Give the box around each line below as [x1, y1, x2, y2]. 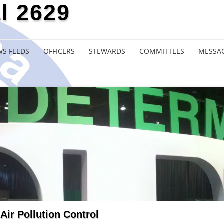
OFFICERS [43, 46, 75, 56]
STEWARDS [89, 46, 125, 56]
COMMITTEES [139, 46, 184, 56]
